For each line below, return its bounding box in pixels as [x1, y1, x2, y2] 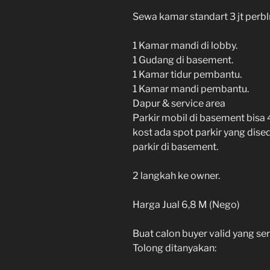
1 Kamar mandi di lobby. [133, 39, 237, 51]
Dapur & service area [133, 97, 225, 109]
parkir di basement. [133, 140, 218, 152]
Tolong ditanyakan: [133, 242, 216, 254]
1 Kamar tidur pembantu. [133, 68, 242, 80]
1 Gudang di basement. [133, 54, 233, 66]
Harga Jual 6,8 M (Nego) [133, 198, 240, 210]
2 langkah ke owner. [133, 169, 220, 181]
